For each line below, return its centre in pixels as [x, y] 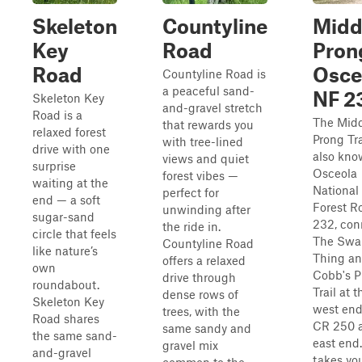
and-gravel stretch [213, 107]
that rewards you [208, 124]
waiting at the [70, 183]
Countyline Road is [214, 74]
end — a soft [66, 200]
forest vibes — [200, 175]
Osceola [335, 173]
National [336, 190]
